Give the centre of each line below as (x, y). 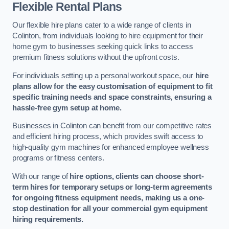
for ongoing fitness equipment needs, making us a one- (109, 198)
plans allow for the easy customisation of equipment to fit (112, 86)
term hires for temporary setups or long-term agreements (112, 187)
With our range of (41, 176)
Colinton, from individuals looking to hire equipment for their (108, 36)
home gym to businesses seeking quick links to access (103, 46)
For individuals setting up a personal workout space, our (104, 75)
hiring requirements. (48, 219)
